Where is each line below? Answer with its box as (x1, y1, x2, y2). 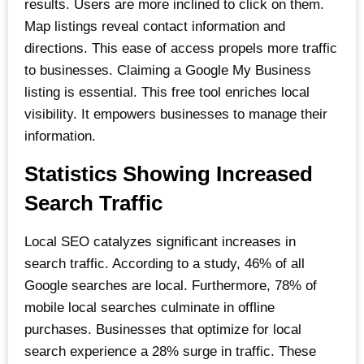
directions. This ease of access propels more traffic (24, 41, 337, 57)
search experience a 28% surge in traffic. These (24, 343, 316, 359)
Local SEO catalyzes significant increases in (24, 233, 296, 249)
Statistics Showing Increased (24, 161, 313, 186)
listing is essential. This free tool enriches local (24, 84, 310, 101)
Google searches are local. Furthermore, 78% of (24, 277, 317, 293)
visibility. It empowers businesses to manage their (24, 106, 327, 123)
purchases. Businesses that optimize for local (24, 321, 301, 337)
